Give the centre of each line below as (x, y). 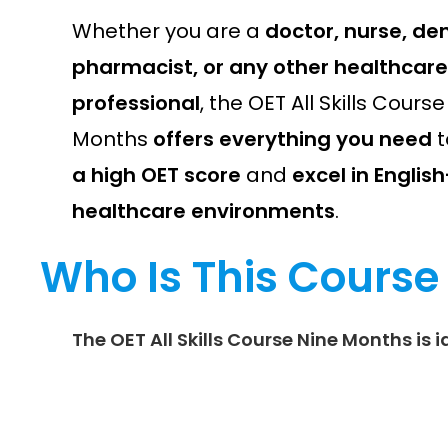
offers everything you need (292, 139)
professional (136, 103)
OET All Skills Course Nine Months (261, 339)
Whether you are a (168, 31)
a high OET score (156, 175)
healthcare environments (203, 211)
